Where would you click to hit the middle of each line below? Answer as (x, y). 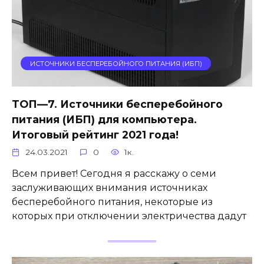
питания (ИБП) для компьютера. (104, 119)
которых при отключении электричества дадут (129, 216)
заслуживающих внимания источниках (110, 188)
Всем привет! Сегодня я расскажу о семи (114, 174)
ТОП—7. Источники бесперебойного (117, 104)
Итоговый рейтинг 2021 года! (95, 134)
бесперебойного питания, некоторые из (112, 202)
